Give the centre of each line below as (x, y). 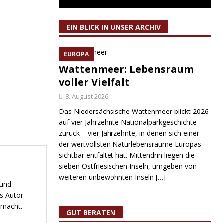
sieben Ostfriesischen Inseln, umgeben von (127, 166)
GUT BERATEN (91, 212)
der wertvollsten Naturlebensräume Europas (130, 144)
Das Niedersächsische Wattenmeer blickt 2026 (133, 111)
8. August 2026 (86, 96)
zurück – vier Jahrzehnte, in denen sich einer (129, 133)
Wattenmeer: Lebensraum (126, 69)
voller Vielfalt (94, 82)
